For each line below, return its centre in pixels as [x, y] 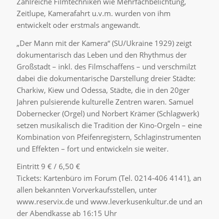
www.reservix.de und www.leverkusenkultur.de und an [109, 202]
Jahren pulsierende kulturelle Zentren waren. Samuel [105, 101]
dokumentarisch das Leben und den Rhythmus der [101, 55]
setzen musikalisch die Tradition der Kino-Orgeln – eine [109, 125]
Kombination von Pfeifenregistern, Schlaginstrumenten [109, 137]
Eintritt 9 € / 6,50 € [48, 166]
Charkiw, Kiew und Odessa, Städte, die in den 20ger [103, 90]
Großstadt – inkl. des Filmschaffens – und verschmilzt [106, 66]
